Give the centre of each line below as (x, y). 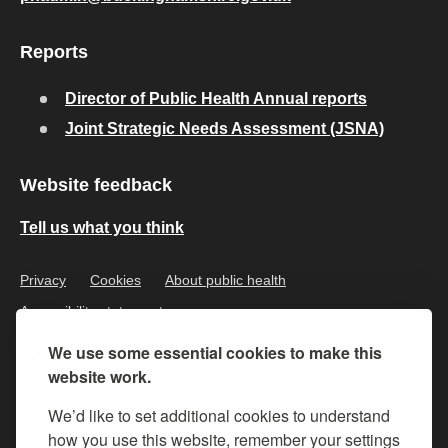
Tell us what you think (102, 227)
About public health (225, 280)
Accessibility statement (91, 311)
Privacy (43, 280)
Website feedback (96, 185)
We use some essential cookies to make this (215, 352)
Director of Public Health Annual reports (216, 98)
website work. (99, 376)
